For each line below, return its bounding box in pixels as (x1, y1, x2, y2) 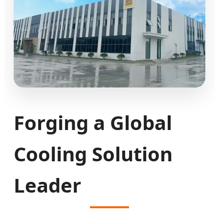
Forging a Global (14, 109, 172, 136)
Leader (14, 172, 81, 199)
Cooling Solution (14, 140, 173, 168)
